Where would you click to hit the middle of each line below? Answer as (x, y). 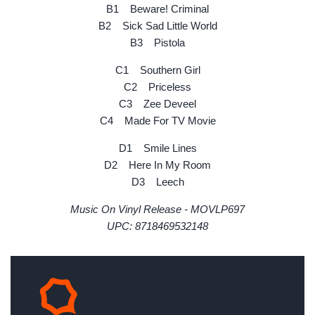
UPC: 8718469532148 (157, 226)
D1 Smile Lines (157, 148)
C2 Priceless (157, 86)
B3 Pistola (157, 42)
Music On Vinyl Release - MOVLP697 (157, 209)
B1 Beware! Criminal (157, 8)
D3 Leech (157, 181)
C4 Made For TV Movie (157, 120)
